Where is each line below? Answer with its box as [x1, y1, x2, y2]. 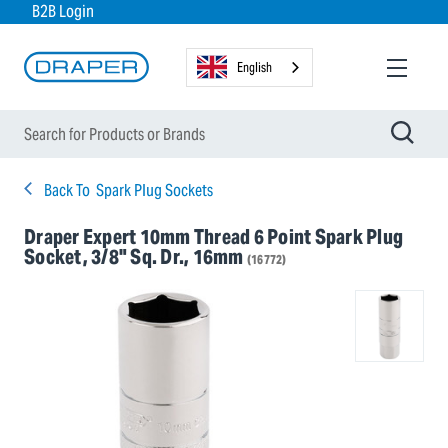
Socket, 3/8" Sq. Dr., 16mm [24, 244, 247, 270]
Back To [44, 180, 90, 201]
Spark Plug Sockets [96, 180, 213, 201]
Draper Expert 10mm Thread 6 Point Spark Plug [24, 224, 403, 250]
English [237, 58, 273, 76]
